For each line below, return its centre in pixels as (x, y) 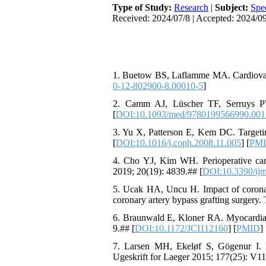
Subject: (233, 7)
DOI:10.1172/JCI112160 (181, 228)
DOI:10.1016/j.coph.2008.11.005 (178, 143)
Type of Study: (143, 7)
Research (191, 7)
